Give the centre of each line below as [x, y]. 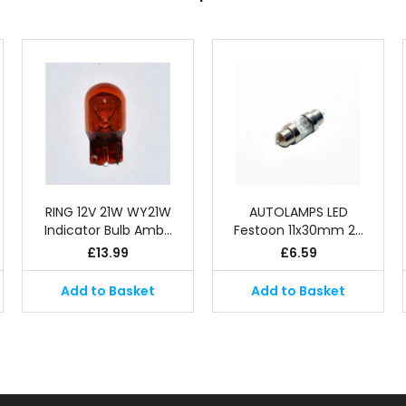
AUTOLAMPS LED [298, 212]
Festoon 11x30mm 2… [298, 230]
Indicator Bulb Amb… [108, 230]
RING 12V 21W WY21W [108, 212]
